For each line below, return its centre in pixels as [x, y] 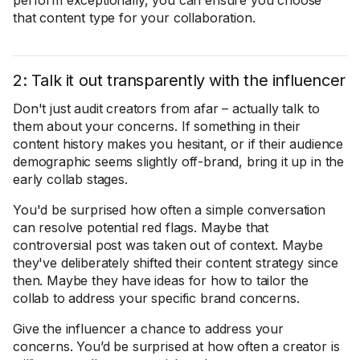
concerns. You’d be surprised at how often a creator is [176, 346]
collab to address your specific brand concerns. [156, 298]
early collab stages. [70, 179]
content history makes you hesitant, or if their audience [178, 144]
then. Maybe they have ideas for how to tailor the [161, 280]
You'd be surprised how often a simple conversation [169, 210]
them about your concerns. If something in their [157, 126]
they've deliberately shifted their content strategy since [176, 263]
